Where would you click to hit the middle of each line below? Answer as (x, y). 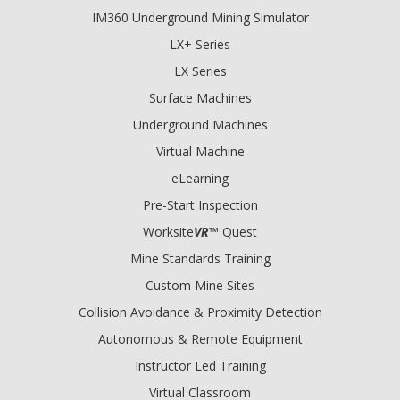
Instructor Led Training (200, 365)
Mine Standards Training (200, 258)
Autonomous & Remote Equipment (200, 338)
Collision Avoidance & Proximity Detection (200, 312)
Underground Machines (200, 124)
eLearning (200, 178)
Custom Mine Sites (200, 285)
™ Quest (233, 231)
